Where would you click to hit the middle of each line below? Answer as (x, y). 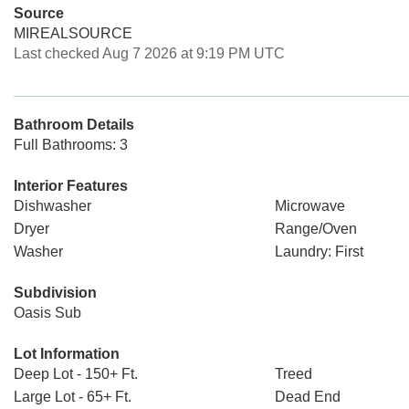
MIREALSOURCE (73, 33)
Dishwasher (52, 206)
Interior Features (71, 186)
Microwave (309, 206)
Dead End (307, 397)
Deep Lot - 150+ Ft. (76, 374)
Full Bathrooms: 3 (71, 145)
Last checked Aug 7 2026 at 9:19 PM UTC (149, 53)
